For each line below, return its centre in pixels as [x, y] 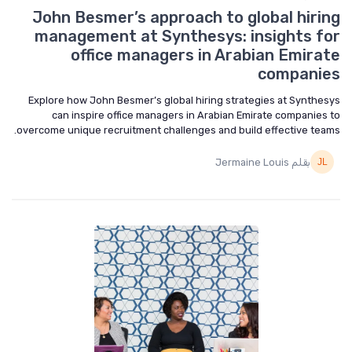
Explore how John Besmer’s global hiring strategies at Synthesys [184, 100]
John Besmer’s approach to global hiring [186, 17]
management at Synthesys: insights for [187, 36]
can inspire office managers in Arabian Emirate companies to [196, 115]
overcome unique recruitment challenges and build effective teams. [178, 130]
